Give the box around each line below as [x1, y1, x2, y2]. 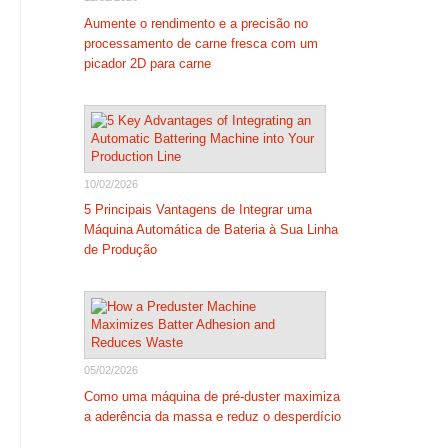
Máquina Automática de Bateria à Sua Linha [83, 222, 338, 237]
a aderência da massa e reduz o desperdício [83, 408, 341, 424]
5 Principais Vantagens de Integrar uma [83, 202, 312, 217]
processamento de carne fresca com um [83, 35, 318, 51]
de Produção [83, 242, 157, 257]
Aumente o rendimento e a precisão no [83, 15, 308, 31]
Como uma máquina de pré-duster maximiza [83, 388, 340, 404]
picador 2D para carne [83, 55, 211, 71]
